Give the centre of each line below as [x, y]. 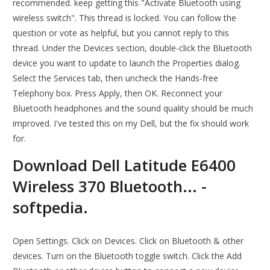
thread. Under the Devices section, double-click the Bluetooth [133, 48]
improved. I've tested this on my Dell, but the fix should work [131, 124]
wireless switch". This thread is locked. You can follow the [125, 18]
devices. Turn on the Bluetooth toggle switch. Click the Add [127, 256]
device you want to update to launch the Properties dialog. [127, 63]
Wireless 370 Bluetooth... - [110, 187]
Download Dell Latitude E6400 [124, 165]
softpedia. [51, 208]
